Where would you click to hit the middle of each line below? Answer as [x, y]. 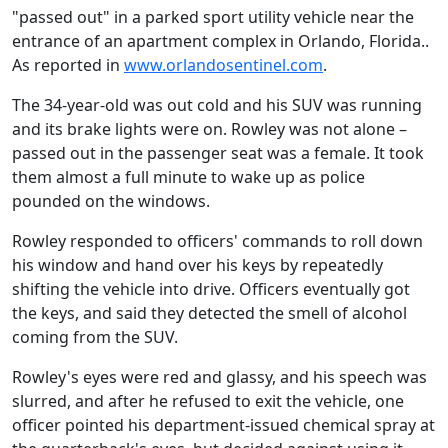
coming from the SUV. [95, 337]
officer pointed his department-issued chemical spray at [223, 425]
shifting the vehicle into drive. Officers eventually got [211, 289]
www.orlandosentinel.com [223, 65]
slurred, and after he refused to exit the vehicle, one [208, 401]
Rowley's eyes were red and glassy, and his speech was [219, 377]
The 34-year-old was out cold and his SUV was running [217, 105]
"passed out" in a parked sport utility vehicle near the [213, 17]
